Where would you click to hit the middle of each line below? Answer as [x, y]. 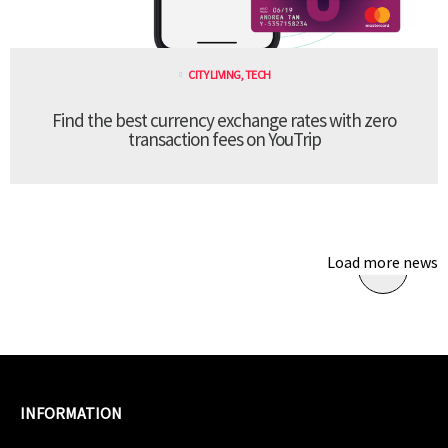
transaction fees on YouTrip [224, 139]
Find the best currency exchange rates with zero [224, 120]
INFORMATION [71, 413]
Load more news [382, 262]
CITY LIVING [214, 75]
